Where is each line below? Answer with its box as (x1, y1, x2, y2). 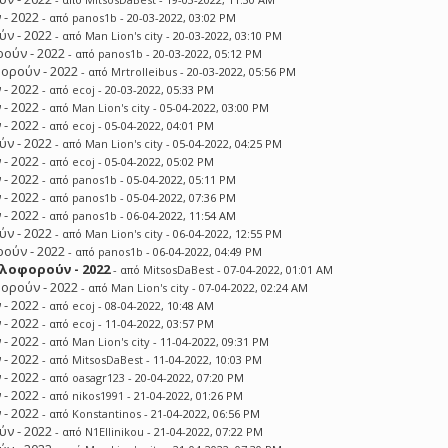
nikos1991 (72, 388, 125, 403)
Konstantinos (72, 406, 142, 421)
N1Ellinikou (85, 424, 145, 439)
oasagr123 (72, 370, 126, 385)
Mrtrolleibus (111, 64, 178, 79)
